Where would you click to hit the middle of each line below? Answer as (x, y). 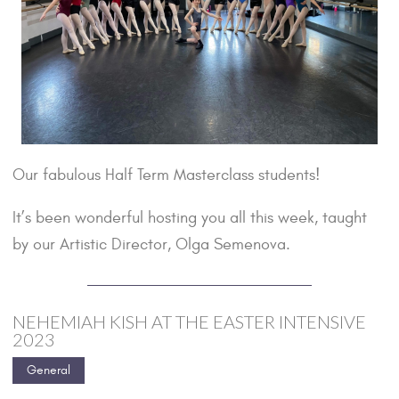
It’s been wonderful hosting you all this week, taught (190, 218)
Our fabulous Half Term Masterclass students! (166, 175)
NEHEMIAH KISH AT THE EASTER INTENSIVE (189, 322)
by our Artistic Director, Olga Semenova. (151, 245)
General (49, 370)
